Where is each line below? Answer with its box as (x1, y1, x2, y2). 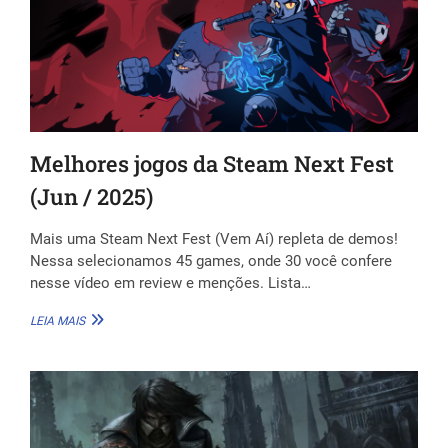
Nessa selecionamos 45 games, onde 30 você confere (29, 251, 392, 270)
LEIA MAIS (29, 313, 85, 328)
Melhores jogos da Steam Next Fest (29, 148, 394, 178)
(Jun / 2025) (29, 181, 153, 211)
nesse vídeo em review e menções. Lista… (29, 273, 311, 292)
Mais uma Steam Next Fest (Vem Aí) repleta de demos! (29, 229, 398, 248)
